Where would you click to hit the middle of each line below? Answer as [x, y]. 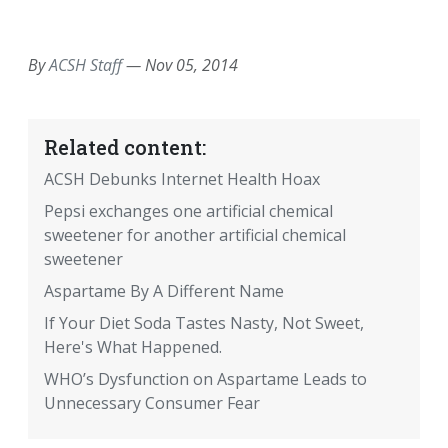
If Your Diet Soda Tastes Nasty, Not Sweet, [204, 323]
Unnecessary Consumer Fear [152, 403]
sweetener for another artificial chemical [195, 235]
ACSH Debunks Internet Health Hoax [182, 179]
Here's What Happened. [133, 347]
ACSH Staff [85, 65]
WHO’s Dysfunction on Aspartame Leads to [205, 379]
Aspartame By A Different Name [164, 291]
